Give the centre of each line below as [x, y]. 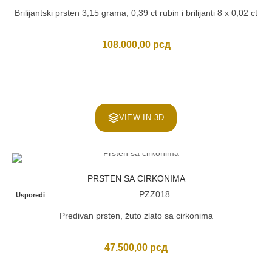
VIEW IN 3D [141, 117]
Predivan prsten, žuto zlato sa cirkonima [136, 216]
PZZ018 [154, 194]
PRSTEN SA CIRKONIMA [136, 178]
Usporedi [31, 195]
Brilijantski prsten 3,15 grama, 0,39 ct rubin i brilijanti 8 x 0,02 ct [136, 13]
